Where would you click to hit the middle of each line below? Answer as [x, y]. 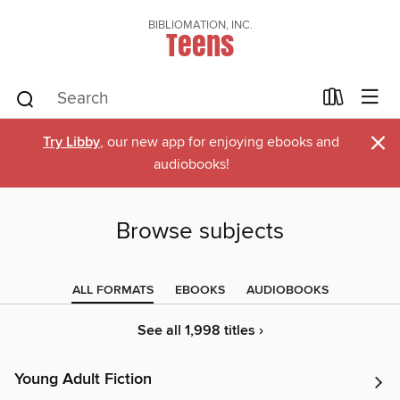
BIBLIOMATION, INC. [200, 25]
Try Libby [71, 142]
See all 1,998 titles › [200, 331]
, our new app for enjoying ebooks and [220, 142]
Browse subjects [200, 232]
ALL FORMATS [112, 290]
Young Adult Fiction [83, 379]
